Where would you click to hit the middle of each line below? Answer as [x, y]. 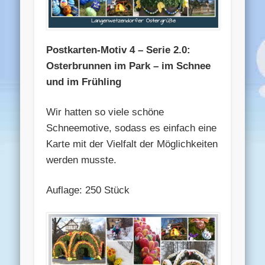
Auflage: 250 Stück [88, 190]
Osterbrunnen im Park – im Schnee [129, 66]
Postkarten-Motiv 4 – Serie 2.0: [119, 50]
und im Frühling [84, 82]
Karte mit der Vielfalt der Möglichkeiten [132, 144]
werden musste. [82, 160]
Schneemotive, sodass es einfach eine [132, 128]
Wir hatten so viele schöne [105, 112]
